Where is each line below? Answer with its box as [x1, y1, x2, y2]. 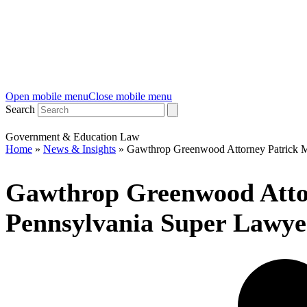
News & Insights [43, 143, 116, 155]
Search [5, 103, 35, 115]
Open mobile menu [5, 90, 88, 102]
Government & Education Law [5, 131, 140, 143]
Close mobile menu [88, 90, 172, 102]
